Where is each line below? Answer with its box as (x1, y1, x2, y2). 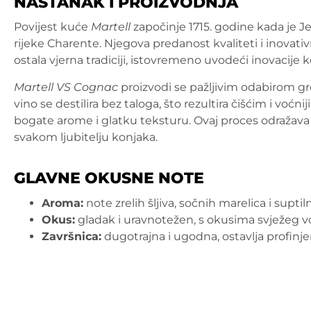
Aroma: (42, 196, 83, 210)
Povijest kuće (14, 20, 91, 34)
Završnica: (42, 229, 101, 243)
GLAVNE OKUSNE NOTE (14, 168, 204, 188)
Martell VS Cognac (14, 80, 118, 94)
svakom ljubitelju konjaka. (14, 130, 158, 144)
